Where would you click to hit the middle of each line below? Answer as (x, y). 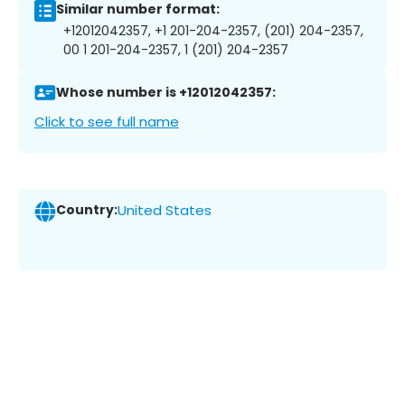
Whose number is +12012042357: (166, 93)
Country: (87, 210)
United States (165, 211)
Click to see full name (107, 121)
